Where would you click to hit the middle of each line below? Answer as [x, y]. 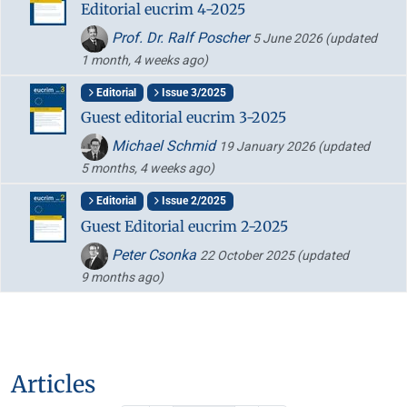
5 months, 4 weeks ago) [148, 169]
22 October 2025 [248, 255]
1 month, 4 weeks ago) [144, 60]
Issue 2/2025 [193, 201]
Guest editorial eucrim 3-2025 [184, 118]
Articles [53, 384]
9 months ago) [122, 277]
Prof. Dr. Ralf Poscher [180, 37]
